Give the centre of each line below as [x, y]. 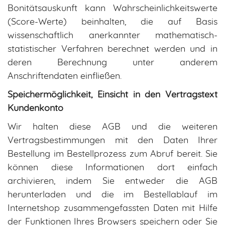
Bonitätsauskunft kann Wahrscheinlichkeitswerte [113, 9]
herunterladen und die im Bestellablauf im [113, 195]
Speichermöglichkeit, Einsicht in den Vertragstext [113, 95]
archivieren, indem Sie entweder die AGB [113, 181]
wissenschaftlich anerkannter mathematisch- [113, 36]
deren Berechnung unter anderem [113, 63]
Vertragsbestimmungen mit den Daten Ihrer [113, 141]
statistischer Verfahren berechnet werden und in [113, 49]
